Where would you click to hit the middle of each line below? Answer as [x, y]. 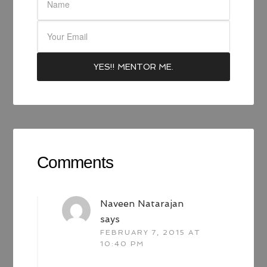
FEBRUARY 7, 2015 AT [150, 233]
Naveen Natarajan [142, 204]
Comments [75, 163]
